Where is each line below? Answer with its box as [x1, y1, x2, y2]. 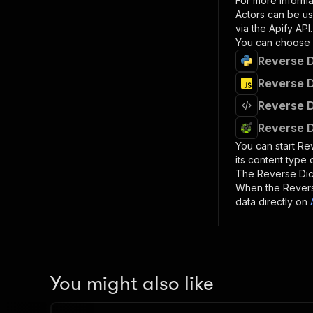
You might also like [50, 272, 214, 295]
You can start [235, 140, 298, 152]
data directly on [235, 196, 307, 208]
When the [235, 182, 283, 194]
